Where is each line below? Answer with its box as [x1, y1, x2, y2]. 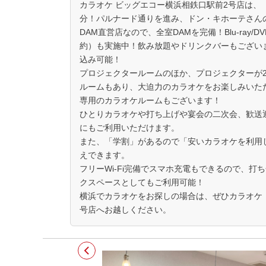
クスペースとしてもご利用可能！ [80, 178, 204, 187]
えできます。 [80, 150, 129, 160]
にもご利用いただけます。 [80, 123, 179, 132]
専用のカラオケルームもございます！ [80, 96, 221, 105]
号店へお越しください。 [80, 205, 171, 214]
